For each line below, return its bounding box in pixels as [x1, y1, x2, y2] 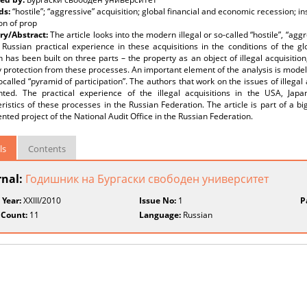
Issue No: [139, 195, 177, 206]
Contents [28, 143, 66, 155]
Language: [139, 209, 182, 221]
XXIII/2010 [21, 195, 61, 206]
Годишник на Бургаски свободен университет [25, 171, 269, 186]
